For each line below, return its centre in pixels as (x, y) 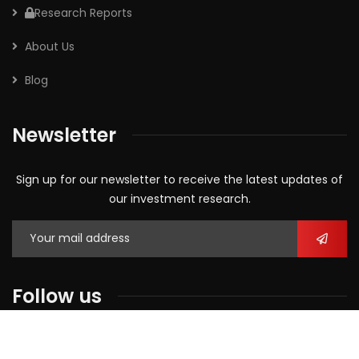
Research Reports (83, 12)
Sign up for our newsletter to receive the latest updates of (179, 179)
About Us (50, 46)
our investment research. (179, 198)
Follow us (57, 296)
